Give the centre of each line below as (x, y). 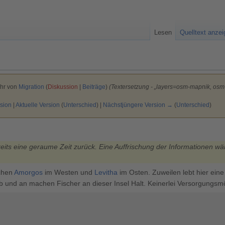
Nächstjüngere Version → (138, 105)
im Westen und (69, 172)
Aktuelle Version (37, 105)
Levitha (106, 172)
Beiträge (94, 87)
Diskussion (63, 87)
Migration (31, 87)
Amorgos (28, 172)
